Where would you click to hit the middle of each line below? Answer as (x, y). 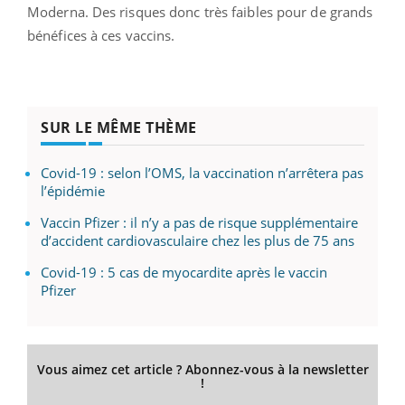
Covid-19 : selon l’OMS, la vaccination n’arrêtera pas (202, 172)
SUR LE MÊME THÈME (119, 127)
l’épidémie (73, 190)
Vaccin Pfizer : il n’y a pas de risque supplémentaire (199, 222)
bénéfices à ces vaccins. (101, 35)
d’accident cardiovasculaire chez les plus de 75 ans (198, 240)
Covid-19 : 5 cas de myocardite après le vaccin (184, 272)
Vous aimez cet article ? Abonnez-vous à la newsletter (202, 369)
